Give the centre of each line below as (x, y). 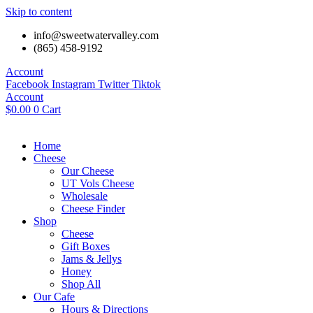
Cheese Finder (93, 209)
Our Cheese (88, 171)
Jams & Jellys (92, 259)
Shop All (81, 284)
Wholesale (85, 196)
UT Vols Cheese (98, 183)
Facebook (27, 84)
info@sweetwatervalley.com (96, 35)
